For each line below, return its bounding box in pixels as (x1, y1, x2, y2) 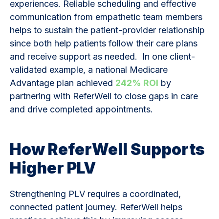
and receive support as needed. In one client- (10, 51, 195, 62)
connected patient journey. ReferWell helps (10, 201, 182, 212)
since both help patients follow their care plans (10, 38, 197, 48)
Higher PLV (10, 158, 99, 177)
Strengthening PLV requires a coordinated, (10, 188, 181, 199)
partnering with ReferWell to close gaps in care (10, 90, 198, 101)
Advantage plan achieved (10, 77, 115, 88)
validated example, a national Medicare (10, 64, 168, 75)
